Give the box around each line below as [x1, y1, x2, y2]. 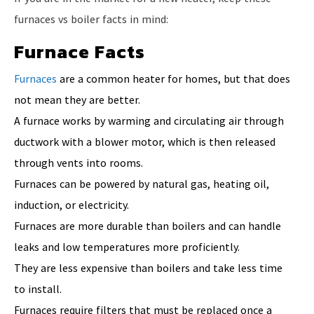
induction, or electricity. [14, 197, 129, 212]
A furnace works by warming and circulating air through [14, 113, 284, 128]
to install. [14, 281, 62, 296]
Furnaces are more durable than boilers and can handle [14, 218, 281, 233]
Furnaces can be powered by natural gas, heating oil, [14, 176, 269, 191]
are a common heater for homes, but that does [57, 71, 290, 86]
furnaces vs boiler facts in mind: [14, 11, 168, 26]
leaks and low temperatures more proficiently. [14, 239, 240, 254]
